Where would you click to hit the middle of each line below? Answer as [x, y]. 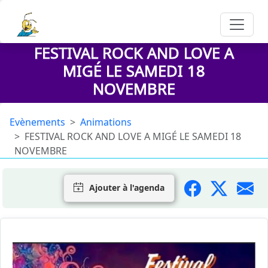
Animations [106, 122]
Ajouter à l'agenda [127, 188]
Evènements [37, 122]
